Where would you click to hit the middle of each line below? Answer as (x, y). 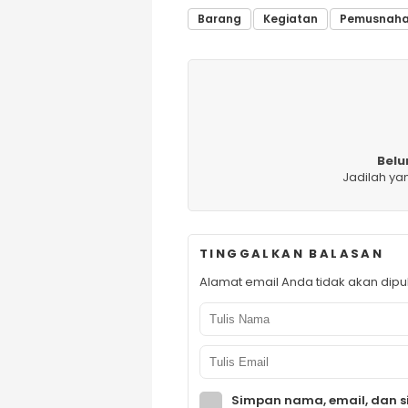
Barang (219, 19)
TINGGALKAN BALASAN (292, 254)
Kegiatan (291, 19)
